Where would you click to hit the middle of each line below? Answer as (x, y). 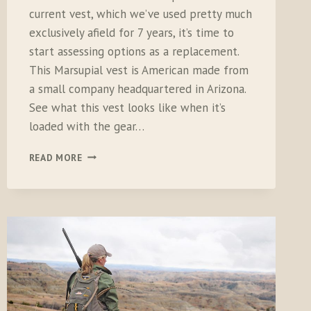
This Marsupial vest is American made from (138, 70)
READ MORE (56, 157)
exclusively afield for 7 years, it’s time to (131, 32)
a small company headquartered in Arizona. (137, 89)
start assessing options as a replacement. (134, 51)
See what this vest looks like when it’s (127, 107)
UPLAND (101, 183)
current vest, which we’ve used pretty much (140, 14)
